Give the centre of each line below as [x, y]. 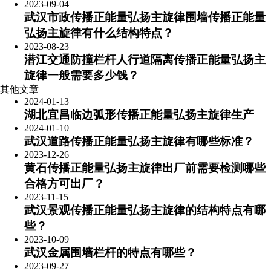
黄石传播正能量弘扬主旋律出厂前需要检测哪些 [145, 168]
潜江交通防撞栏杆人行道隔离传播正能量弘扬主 [145, 60]
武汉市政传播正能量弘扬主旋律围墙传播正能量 [145, 17]
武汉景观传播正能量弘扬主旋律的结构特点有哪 [145, 210]
